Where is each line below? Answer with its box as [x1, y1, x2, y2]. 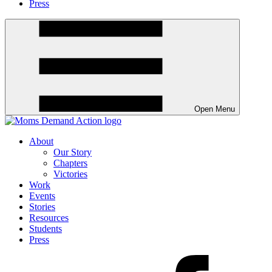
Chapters [53, 157, 87, 168]
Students [29, 223, 62, 234]
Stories [29, 201, 55, 212]
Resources [29, 212, 69, 223]
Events [29, 190, 55, 201]
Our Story [53, 146, 92, 157]
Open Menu [194, 104, 235, 114]
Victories [53, 168, 87, 179]
